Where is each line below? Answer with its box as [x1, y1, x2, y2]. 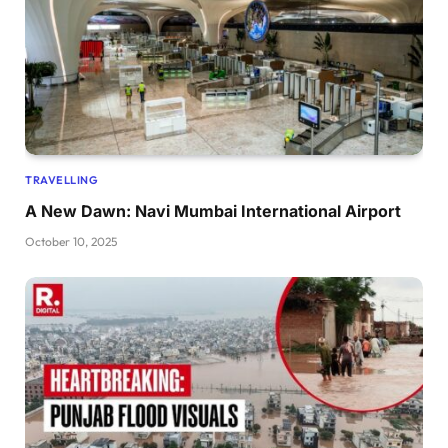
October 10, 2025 [25, 233, 117, 249]
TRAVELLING [25, 172, 99, 187]
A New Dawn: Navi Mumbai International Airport [25, 200, 401, 221]
